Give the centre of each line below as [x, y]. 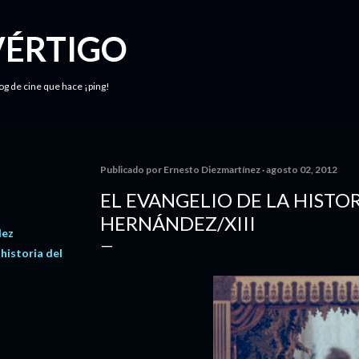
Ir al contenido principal [179, 20]
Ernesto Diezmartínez [212, 169]
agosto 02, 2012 [302, 169]
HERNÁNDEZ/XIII [178, 223]
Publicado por [132, 169]
